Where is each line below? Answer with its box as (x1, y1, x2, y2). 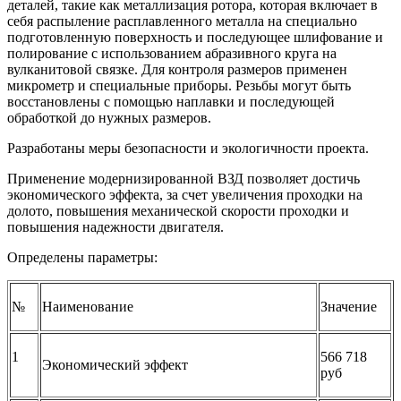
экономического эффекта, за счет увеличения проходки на (7, 186, 363, 202)
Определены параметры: (7, 249, 158, 265)
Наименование (42, 298, 133, 314)
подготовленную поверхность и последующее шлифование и (7, 29, 383, 45)
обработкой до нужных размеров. (7, 109, 211, 125)
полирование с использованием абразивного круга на (7, 45, 337, 61)
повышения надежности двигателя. (7, 218, 224, 235)
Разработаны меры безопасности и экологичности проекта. (7, 140, 369, 156)
